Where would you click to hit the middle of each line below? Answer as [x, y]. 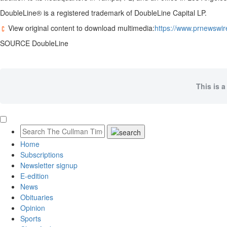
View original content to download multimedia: [80, 28]
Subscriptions [42, 155]
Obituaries [37, 197]
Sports [31, 219]
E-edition [34, 176]
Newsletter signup [49, 165]
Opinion [33, 208]
